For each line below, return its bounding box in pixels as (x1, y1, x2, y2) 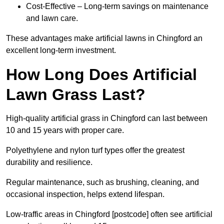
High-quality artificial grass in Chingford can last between (6, 114, 207, 123)
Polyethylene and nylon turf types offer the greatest (6, 146, 184, 155)
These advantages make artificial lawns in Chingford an (6, 34, 202, 43)
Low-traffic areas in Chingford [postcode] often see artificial (6, 210, 212, 219)
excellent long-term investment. (6, 46, 116, 55)
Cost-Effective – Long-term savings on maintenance (26, 2, 208, 11)
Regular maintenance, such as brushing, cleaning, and (6, 178, 199, 187)
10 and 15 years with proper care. (6, 126, 124, 135)
